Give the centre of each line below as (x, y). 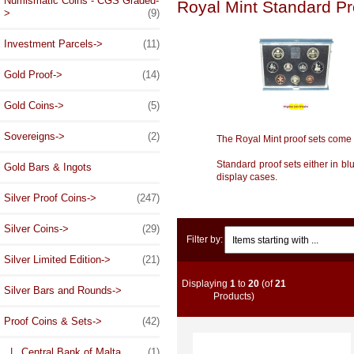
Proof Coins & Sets (48, 322)
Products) (233, 296)
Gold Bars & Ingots (48, 168)
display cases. (247, 177)
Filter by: (205, 239)
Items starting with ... (267, 232)
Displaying (205, 283)
